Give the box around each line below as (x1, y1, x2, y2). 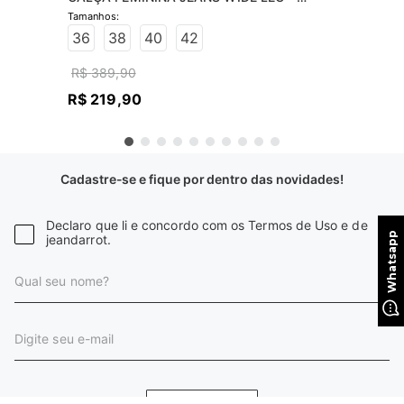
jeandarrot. (46, 232, 111, 247)
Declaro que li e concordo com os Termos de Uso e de (46, 217, 368, 233)
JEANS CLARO (68, 7, 157, 23)
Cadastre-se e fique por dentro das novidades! (60, 171, 344, 187)
